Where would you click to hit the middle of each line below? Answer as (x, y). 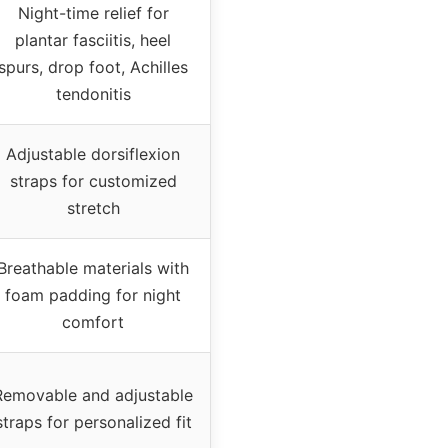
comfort (93, 321)
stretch (93, 207)
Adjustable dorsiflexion (93, 153)
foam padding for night (93, 294)
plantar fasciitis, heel (93, 39)
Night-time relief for (93, 12)
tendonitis (93, 93)
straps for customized (93, 180)
